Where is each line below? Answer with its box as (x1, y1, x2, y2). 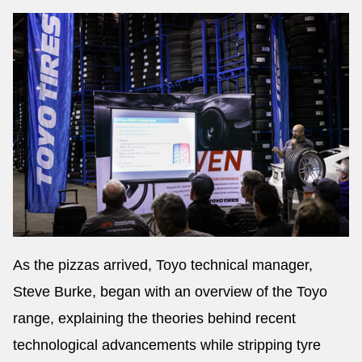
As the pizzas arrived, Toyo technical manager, (13, 256, 313, 273)
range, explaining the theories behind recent (13, 309, 296, 326)
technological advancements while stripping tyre (13, 336, 321, 353)
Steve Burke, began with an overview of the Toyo (13, 283, 327, 300)
